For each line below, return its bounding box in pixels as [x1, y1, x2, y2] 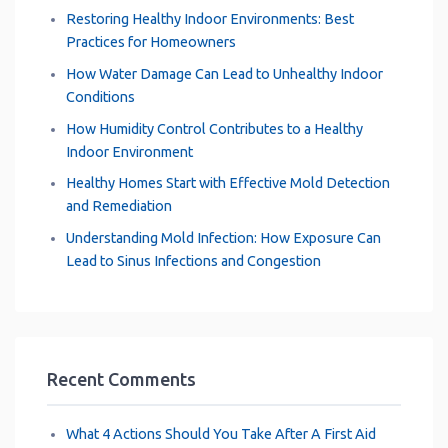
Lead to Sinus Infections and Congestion [65, 252, 321, 269]
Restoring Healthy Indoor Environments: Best [65, 11, 354, 28]
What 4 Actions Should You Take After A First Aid [65, 425, 376, 442]
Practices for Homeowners [65, 34, 236, 51]
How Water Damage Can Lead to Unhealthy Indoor [65, 65, 383, 82]
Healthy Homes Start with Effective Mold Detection [65, 175, 390, 192]
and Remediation [65, 198, 172, 215]
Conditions [65, 88, 135, 105]
